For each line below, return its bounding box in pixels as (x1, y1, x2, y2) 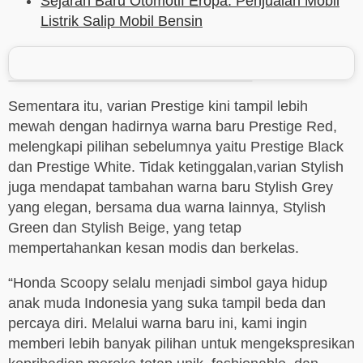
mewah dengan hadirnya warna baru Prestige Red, (8, 118, 337, 135)
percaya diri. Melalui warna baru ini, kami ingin (8, 315, 307, 332)
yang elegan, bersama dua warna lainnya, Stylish (8, 199, 326, 216)
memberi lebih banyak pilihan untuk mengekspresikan (8, 335, 355, 352)
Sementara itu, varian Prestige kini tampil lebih (8, 98, 308, 115)
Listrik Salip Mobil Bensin (41, 13, 203, 30)
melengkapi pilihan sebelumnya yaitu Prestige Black (8, 139, 344, 156)
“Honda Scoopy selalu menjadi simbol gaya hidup (8, 275, 327, 292)
